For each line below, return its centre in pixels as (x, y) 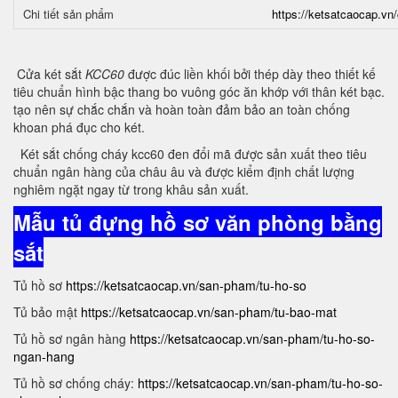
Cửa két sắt (49, 74)
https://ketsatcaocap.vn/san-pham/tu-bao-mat (209, 312)
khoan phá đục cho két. (79, 127)
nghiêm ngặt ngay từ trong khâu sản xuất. (131, 189)
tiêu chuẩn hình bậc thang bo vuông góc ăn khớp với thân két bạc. (199, 92)
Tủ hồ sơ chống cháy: (76, 383)
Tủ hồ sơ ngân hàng (72, 338)
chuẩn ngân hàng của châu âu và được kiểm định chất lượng (184, 171)
